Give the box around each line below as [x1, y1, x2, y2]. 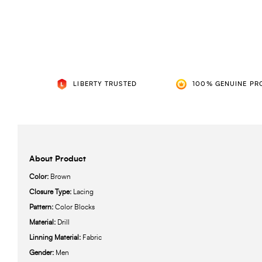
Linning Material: [29, 234, 82, 242]
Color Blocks [55, 204, 95, 211]
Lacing [73, 188, 94, 196]
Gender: [29, 249, 56, 257]
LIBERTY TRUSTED [73, 81, 137, 88]
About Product [29, 155, 86, 164]
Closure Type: [29, 188, 73, 196]
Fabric [82, 234, 102, 242]
